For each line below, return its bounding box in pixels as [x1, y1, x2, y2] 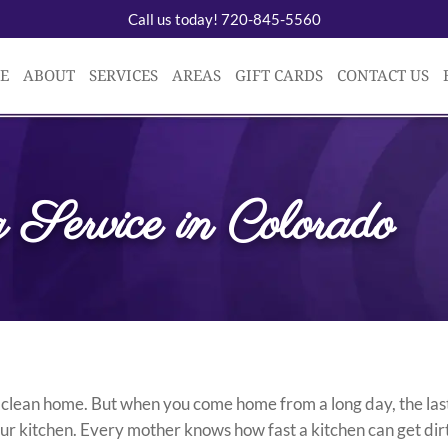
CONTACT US [336, 65, 429, 86]
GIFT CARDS [234, 65, 323, 86]
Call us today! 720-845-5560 [127, 9, 321, 28]
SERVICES [89, 65, 158, 86]
